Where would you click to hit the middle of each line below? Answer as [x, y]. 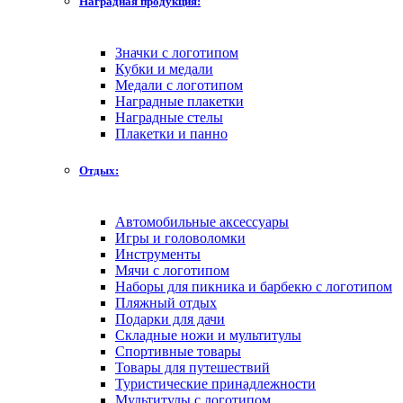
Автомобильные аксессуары [202, 222]
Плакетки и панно [171, 133]
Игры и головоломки [180, 238]
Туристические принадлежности [215, 384]
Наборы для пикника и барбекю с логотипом [254, 287]
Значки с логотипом [177, 52]
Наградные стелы [169, 117]
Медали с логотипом [179, 85]
